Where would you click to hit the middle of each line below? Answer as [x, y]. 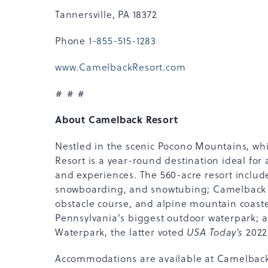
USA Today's [215, 232]
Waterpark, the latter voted [121, 232]
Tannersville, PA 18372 [106, 14]
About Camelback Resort [117, 119]
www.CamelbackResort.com [121, 67]
